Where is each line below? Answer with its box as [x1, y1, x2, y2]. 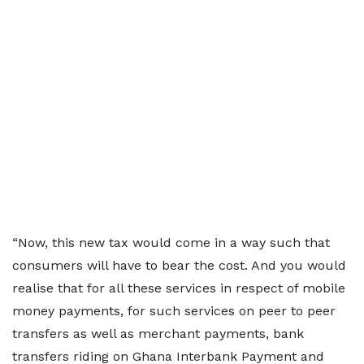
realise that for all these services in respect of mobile [12, 280, 345, 296]
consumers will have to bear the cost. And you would [12, 258, 346, 273]
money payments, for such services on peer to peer [12, 303, 336, 318]
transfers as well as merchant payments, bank [12, 326, 304, 341]
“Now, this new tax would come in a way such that [12, 235, 330, 250]
